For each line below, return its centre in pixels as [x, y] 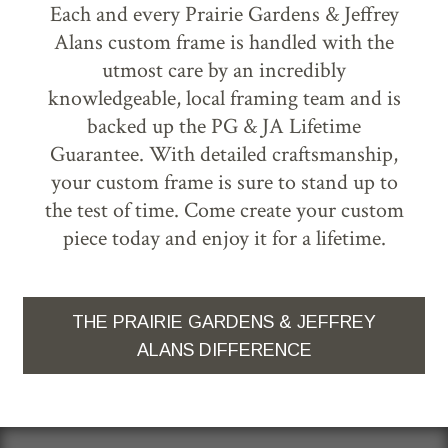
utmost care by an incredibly [224, 71]
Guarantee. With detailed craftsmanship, [224, 155]
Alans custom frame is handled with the [224, 43]
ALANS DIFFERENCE [224, 349]
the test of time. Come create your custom [224, 211]
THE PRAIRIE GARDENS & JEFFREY [224, 321]
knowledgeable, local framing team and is [224, 99]
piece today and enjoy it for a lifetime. [224, 239]
